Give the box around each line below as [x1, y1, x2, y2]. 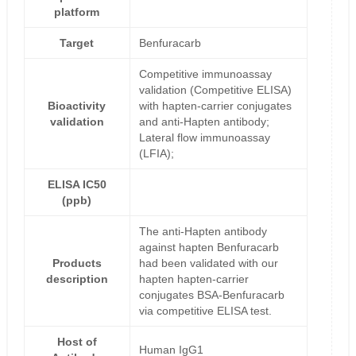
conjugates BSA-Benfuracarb [138, 288, 284, 302]
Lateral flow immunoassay [138, 131, 270, 145]
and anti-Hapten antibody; [138, 115, 269, 129]
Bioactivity [48, 99, 106, 113]
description [45, 273, 108, 286]
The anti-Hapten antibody [138, 225, 267, 238]
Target [60, 37, 95, 50]
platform [54, 6, 100, 19]
